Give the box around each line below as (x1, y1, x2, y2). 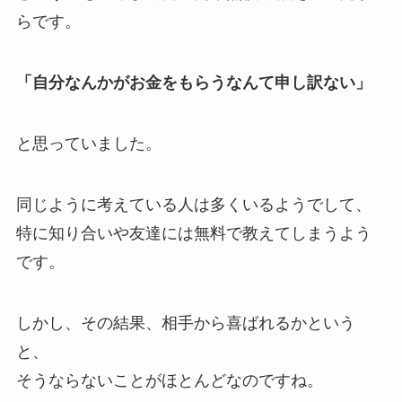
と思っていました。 (15, 134, 162, 153)
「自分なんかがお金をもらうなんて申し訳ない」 (15, 74, 371, 92)
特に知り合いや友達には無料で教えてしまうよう (15, 223, 371, 242)
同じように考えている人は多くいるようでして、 (15, 195, 371, 214)
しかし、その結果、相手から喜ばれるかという (15, 313, 355, 332)
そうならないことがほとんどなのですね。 (15, 371, 323, 389)
